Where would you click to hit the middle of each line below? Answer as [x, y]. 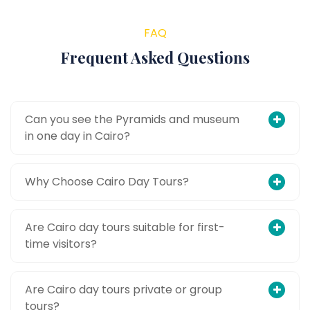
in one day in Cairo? [77, 136]
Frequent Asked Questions [155, 57]
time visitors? [61, 244]
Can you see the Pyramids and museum [132, 119]
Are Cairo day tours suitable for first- [125, 227]
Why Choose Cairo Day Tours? [107, 182]
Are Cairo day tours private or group [124, 290]
